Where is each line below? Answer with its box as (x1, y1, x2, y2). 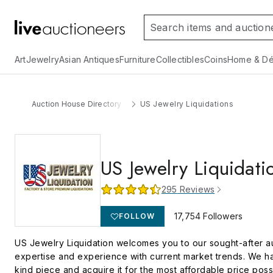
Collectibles (155, 54, 205, 65)
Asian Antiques (59, 54, 119, 65)
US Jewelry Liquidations (140, 99, 234, 108)
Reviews (177, 184, 215, 194)
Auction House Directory (32, 99, 122, 108)
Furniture (119, 54, 156, 65)
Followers (200, 211, 243, 221)
